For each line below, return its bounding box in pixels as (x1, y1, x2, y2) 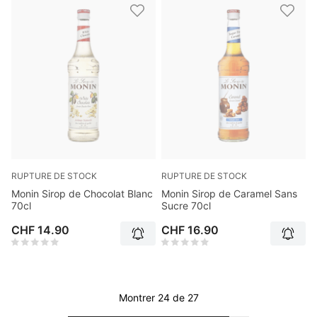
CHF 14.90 (11, 223, 69, 238)
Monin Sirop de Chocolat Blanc (11, 188, 153, 200)
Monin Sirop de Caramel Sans (161, 188, 297, 200)
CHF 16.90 (161, 223, 219, 238)
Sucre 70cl (161, 200, 211, 212)
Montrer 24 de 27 (118, 292, 199, 304)
